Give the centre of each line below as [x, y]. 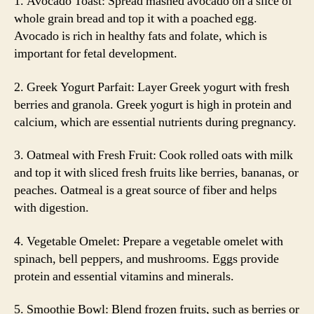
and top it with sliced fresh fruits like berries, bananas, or [156, 173]
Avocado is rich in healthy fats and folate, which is [141, 36]
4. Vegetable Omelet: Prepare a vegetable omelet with [149, 241]
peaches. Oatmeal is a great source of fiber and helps [145, 190]
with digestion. [52, 208]
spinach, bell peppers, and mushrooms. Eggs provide [146, 259]
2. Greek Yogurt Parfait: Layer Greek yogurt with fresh [152, 87]
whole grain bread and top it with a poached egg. [136, 19]
